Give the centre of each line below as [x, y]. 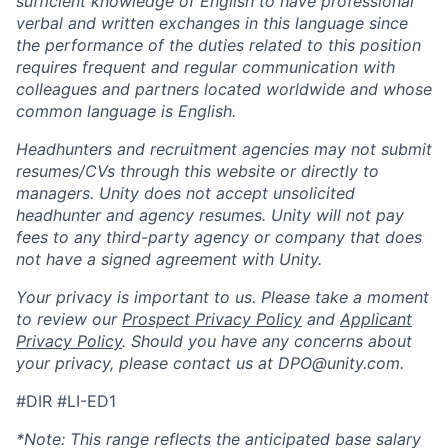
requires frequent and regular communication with [205, 66]
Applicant [376, 318]
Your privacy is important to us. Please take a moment [222, 296]
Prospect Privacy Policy [212, 318]
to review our [69, 318]
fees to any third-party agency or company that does [219, 236]
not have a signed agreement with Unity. [169, 258]
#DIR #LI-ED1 [66, 400]
